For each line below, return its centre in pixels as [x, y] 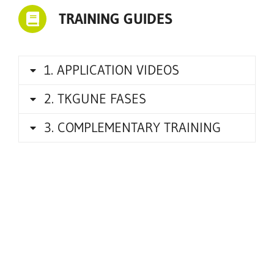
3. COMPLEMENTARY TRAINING [132, 128]
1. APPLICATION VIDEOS [112, 70]
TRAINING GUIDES [116, 19]
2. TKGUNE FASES [95, 99]
